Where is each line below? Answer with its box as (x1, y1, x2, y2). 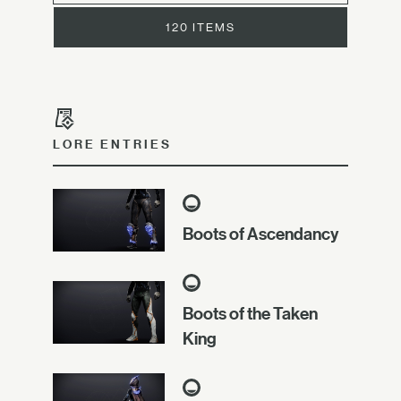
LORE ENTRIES (53, 137, 172, 151)
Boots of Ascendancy (183, 224, 338, 244)
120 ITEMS (165, 21, 235, 34)
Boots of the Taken (183, 303, 318, 324)
